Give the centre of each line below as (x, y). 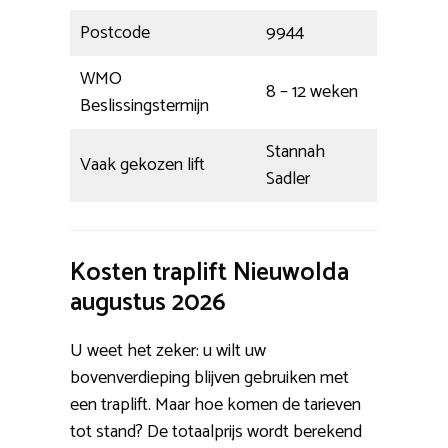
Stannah (295, 151)
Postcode (115, 32)
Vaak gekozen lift (142, 164)
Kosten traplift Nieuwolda (209, 272)
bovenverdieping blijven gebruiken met (209, 377)
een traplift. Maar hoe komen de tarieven (215, 404)
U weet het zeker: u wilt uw (168, 350)
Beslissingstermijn (144, 105)
